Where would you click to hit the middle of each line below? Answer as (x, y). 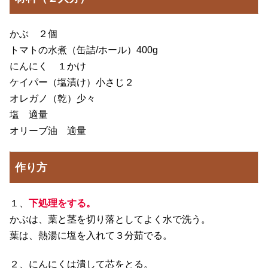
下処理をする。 (62, 203)
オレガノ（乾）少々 (53, 99)
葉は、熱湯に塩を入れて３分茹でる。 (91, 235)
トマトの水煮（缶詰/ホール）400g (84, 50)
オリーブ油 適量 (48, 131)
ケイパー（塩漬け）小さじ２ (72, 83)
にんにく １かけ (48, 66)
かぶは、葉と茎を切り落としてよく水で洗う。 (110, 219)
